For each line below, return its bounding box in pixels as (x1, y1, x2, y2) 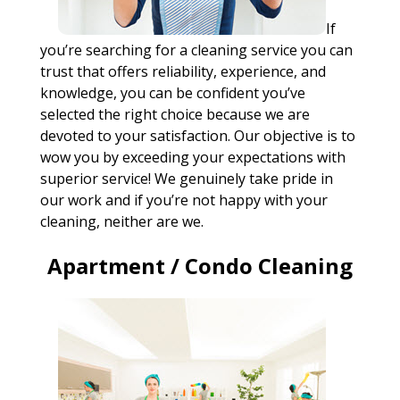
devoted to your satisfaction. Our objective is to (39, 126, 355, 146)
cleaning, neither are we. (39, 212, 204, 231)
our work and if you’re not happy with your (39, 190, 328, 210)
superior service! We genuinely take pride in (39, 169, 333, 188)
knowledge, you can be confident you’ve (39, 83, 305, 103)
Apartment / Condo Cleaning (46, 251, 353, 280)
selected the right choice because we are (39, 104, 310, 124)
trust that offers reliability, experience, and (39, 62, 326, 81)
